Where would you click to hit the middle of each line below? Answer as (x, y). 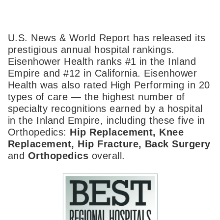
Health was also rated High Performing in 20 (109, 85)
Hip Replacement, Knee (127, 132)
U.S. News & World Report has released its (107, 38)
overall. (107, 156)
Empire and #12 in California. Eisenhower (103, 73)
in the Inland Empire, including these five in (107, 121)
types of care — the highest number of (96, 97)
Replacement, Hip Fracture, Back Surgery (109, 144)
